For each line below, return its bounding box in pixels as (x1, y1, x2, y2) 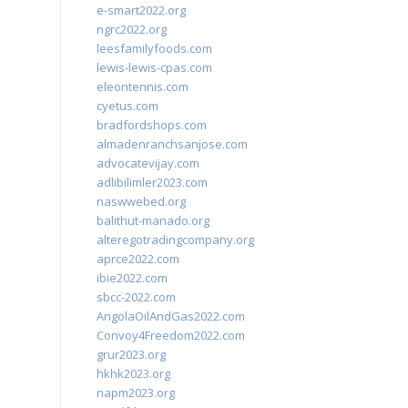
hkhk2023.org (97, 365, 170, 382)
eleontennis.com (97, 78, 189, 95)
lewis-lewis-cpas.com (97, 59, 212, 76)
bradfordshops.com (97, 117, 207, 133)
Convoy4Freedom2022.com (97, 327, 245, 343)
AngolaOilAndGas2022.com (97, 308, 245, 324)
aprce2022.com (97, 250, 179, 267)
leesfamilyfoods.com (97, 40, 212, 56)
